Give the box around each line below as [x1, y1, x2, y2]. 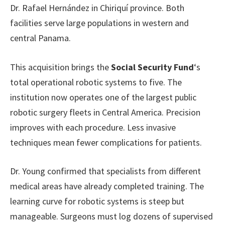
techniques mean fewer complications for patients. [10, 136, 202, 148]
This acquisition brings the [10, 61, 111, 73]
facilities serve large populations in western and [10, 17, 189, 29]
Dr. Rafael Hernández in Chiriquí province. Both [10, 2, 184, 14]
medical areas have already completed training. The [10, 180, 204, 192]
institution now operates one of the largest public [10, 91, 196, 103]
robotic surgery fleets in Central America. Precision [10, 106, 200, 118]
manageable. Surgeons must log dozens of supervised [10, 210, 213, 222]
